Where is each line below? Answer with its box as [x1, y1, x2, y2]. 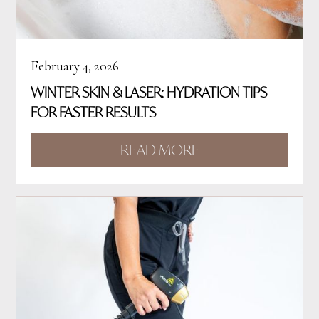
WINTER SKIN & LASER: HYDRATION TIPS [31, 83, 268, 102]
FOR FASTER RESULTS [31, 103, 157, 122]
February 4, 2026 [31, 58, 120, 75]
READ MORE [120, 140, 199, 160]
